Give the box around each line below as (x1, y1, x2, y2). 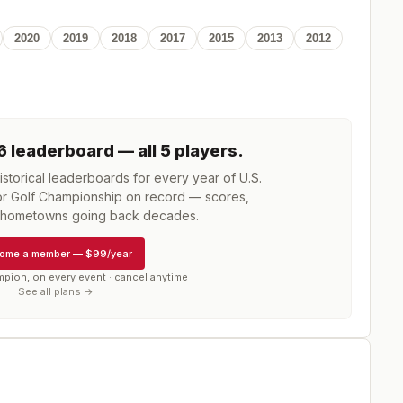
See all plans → (18, 285, 94, 298)
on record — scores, (121, 189, 249, 204)
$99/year (85, 246, 132, 260)
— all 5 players (114, 141, 237, 160)
